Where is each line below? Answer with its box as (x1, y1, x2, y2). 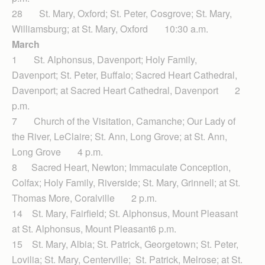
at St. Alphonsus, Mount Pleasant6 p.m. (12, 222, 176, 236)
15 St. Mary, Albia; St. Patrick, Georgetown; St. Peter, (12, 237, 238, 251)
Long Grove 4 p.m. (12, 145, 103, 159)
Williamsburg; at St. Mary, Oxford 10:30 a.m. (12, 22, 208, 36)
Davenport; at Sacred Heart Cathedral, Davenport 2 (12, 83, 240, 98)
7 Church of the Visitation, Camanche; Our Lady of (12, 114, 235, 128)
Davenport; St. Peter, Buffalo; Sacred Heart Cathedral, (12, 68, 237, 82)
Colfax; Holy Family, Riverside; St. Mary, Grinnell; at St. (12, 176, 240, 190)
